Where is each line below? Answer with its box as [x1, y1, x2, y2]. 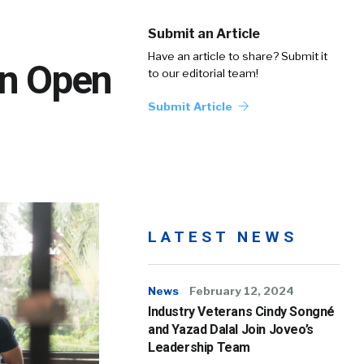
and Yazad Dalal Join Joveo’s [148, 322, 314, 337]
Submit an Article [148, 26, 260, 41]
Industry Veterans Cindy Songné [148, 304, 336, 319]
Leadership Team [148, 340, 250, 355]
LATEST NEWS [148, 227, 297, 246]
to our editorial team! [148, 67, 258, 80]
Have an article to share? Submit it [148, 50, 327, 63]
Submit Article [148, 100, 235, 113]
